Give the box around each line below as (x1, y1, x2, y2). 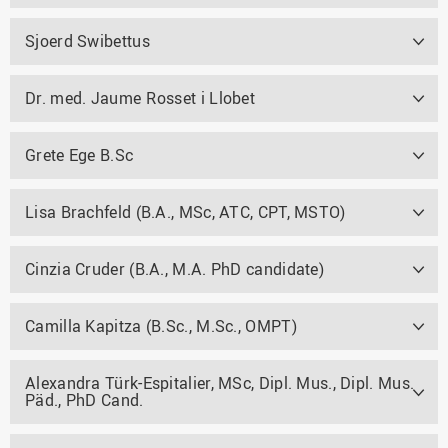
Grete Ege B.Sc (25, 143, 134, 166)
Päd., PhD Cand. (25, 388, 144, 411)
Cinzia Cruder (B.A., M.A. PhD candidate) (25, 257, 324, 280)
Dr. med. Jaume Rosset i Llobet (25, 86, 255, 109)
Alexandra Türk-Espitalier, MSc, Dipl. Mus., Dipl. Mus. (25, 371, 415, 394)
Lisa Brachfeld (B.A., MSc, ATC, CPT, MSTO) (25, 200, 346, 223)
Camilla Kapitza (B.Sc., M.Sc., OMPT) (25, 314, 297, 337)
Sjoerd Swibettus (25, 29, 150, 52)
